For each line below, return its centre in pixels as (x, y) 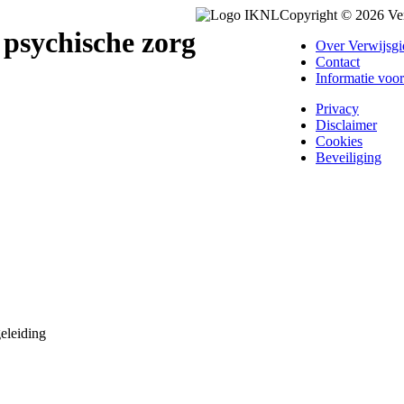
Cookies (339, 141)
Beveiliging (349, 157)
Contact (338, 62)
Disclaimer (346, 125)
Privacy (337, 109)
